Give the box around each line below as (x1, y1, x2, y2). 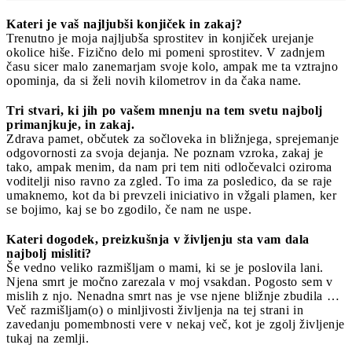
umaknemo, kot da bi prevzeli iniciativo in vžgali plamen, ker (6, 189, 336, 203)
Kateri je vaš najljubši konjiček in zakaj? (6, 17, 242, 31)
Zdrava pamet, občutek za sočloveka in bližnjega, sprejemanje (6, 132, 339, 146)
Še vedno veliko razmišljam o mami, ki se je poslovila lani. (6, 261, 324, 275)
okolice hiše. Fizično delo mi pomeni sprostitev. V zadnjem (6, 46, 324, 60)
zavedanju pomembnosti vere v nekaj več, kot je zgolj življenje (6, 317, 345, 332)
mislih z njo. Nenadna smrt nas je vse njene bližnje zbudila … (6, 289, 339, 303)
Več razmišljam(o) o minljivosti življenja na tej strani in (6, 303, 303, 317)
